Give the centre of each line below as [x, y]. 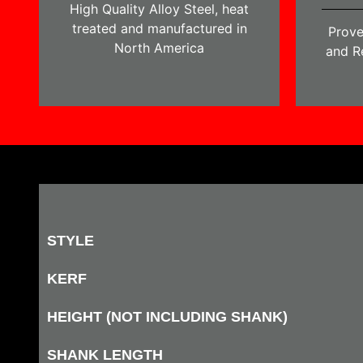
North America [159, 48]
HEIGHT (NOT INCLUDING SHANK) [167, 317]
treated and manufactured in [159, 29]
